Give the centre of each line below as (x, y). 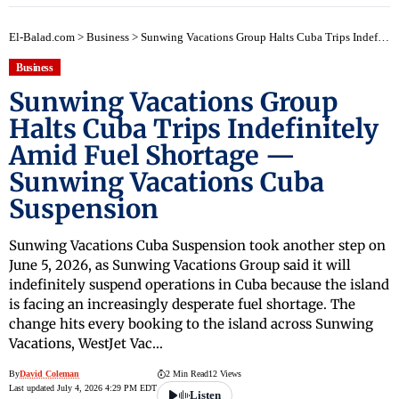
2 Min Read (187, 374)
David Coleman (49, 374)
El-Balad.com (42, 37)
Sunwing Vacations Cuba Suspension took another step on (197, 246)
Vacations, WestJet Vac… (86, 344)
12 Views (225, 374)
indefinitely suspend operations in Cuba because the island (199, 285)
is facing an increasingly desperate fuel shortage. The (182, 305)
